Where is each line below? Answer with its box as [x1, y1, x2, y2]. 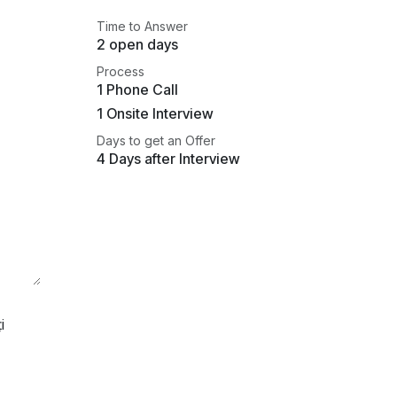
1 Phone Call [97, 81, 178, 98]
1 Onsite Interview [97, 105, 214, 122]
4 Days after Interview [97, 150, 240, 167]
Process [97, 64, 144, 79]
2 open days [97, 35, 178, 53]
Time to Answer [97, 19, 188, 34]
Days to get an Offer [97, 133, 215, 148]
